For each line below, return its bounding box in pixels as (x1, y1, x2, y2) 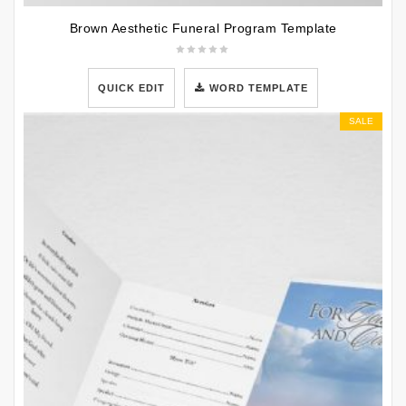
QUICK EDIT (97, 82, 165, 94)
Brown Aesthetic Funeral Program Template (69, 21, 337, 36)
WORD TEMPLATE (209, 82, 309, 94)
